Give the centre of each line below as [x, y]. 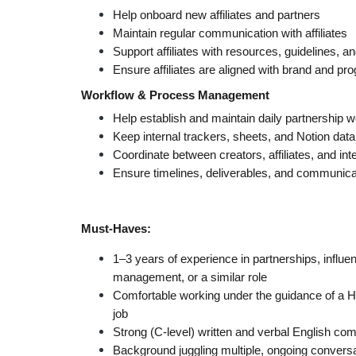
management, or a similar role [190, 277]
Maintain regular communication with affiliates [230, 33]
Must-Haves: [116, 229]
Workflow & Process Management [175, 95]
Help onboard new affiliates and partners [217, 15]
